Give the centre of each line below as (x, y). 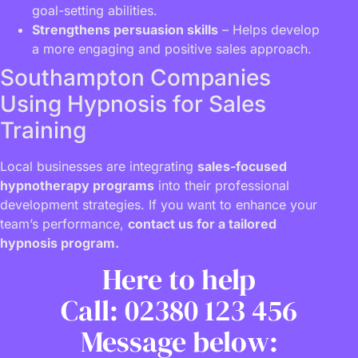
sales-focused (242, 167)
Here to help (179, 280)
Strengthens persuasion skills (125, 30)
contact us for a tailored (202, 224)
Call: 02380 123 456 (179, 311)
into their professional (222, 186)
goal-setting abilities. (95, 11)
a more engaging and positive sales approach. (172, 49)
